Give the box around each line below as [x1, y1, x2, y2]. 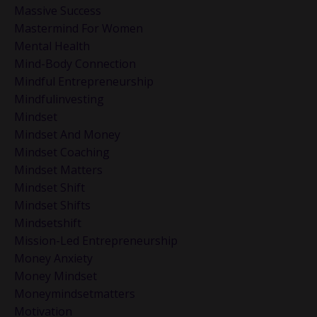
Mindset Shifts [14, 197, 91, 214]
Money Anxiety [14, 250, 93, 267]
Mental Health [14, 38, 90, 54]
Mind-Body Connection [14, 56, 136, 72]
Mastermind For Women [14, 21, 143, 37]
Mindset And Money [14, 127, 120, 143]
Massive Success [14, 3, 101, 19]
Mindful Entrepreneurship [14, 74, 154, 90]
